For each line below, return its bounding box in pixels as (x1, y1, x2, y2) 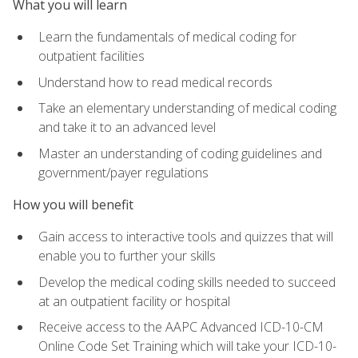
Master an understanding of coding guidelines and (38, 144, 322, 162)
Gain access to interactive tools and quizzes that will (38, 228, 333, 246)
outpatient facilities (38, 46, 145, 65)
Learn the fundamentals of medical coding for (38, 27, 296, 46)
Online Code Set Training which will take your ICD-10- (38, 337, 336, 356)
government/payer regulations (38, 163, 209, 181)
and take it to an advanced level (38, 118, 216, 137)
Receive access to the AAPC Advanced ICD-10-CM (38, 318, 324, 336)
